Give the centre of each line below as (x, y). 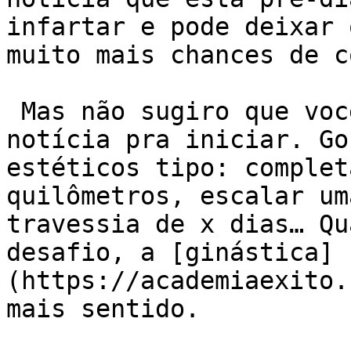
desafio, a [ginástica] (170, 252)
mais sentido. (103, 309)
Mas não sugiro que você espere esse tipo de (14, 111)
